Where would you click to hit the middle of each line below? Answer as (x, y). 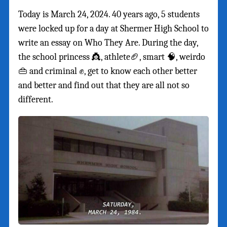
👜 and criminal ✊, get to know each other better (108, 71)
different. (36, 100)
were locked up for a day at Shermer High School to (113, 29)
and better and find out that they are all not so (104, 86)
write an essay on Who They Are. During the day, (108, 43)
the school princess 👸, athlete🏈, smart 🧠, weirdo (112, 57)
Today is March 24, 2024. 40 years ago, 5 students (109, 15)
